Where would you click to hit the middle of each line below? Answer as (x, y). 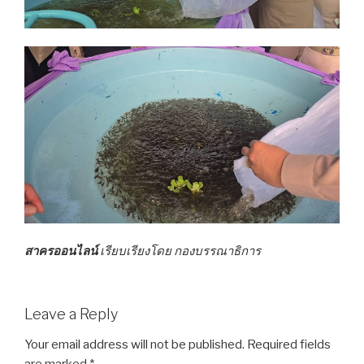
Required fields (288, 345)
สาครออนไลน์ (62, 251)
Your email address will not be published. (134, 345)
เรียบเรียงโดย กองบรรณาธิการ (180, 251)
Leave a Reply (71, 314)
